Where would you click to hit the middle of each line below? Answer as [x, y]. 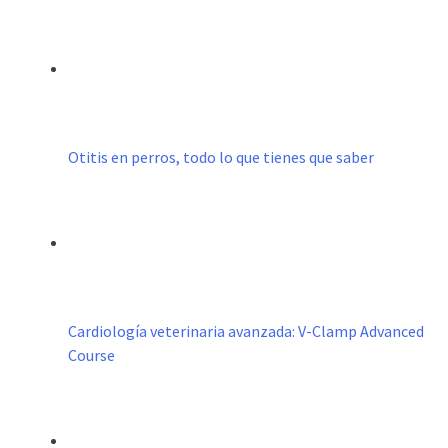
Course [91, 355]
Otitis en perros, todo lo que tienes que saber [221, 157]
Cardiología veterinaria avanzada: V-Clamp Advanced [246, 331]
